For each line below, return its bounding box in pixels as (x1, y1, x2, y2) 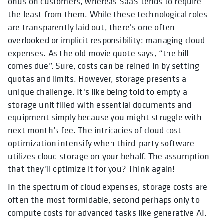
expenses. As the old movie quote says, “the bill (8, 47, 189, 59)
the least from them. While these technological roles (8, 8, 208, 20)
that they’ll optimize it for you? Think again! (8, 163, 175, 175)
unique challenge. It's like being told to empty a (8, 86, 187, 98)
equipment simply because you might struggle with (8, 111, 202, 123)
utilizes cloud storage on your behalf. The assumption (8, 150, 210, 162)
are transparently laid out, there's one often (8, 21, 175, 33)
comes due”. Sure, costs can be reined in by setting (8, 60, 200, 72)
